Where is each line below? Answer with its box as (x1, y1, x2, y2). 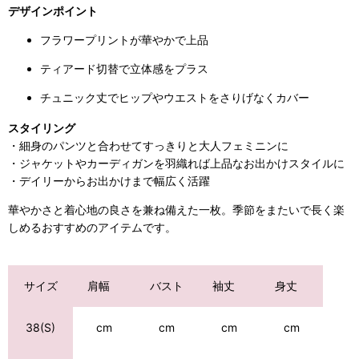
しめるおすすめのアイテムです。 (8, 220, 176, 235)
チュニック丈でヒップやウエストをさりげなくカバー (40, 91, 309, 105)
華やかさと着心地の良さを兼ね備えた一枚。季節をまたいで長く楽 (8, 203, 345, 217)
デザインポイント (8, 4, 98, 18)
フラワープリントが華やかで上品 (40, 33, 208, 47)
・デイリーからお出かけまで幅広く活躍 (8, 174, 210, 188)
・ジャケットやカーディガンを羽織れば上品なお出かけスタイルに (8, 156, 345, 171)
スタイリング (8, 121, 75, 135)
